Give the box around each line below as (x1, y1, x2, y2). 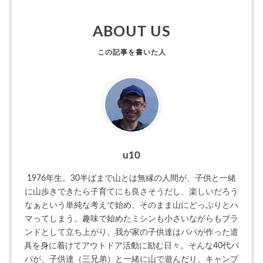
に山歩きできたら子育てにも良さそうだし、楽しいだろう (25, 188, 238, 197)
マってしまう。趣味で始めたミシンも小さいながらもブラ (25, 215, 238, 224)
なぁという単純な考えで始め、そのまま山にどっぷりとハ (25, 201, 238, 210)
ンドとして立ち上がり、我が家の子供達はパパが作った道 (25, 228, 238, 237)
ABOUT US (92, 24, 171, 39)
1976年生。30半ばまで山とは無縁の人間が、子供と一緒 (27, 174, 236, 183)
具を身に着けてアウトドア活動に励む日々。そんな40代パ (24, 242, 239, 251)
